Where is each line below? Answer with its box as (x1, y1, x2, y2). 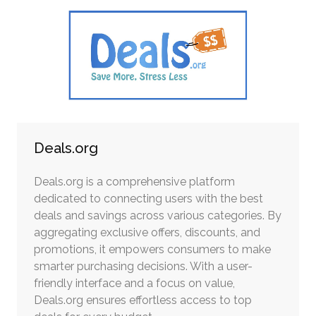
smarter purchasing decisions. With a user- (34, 259, 253, 273)
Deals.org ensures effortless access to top (34, 293, 252, 307)
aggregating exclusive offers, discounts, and (34, 225, 260, 239)
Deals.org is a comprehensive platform (34, 174, 235, 188)
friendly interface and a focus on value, (34, 276, 235, 290)
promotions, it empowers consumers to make (34, 242, 271, 256)
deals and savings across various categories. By (34, 208, 281, 222)
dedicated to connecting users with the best (34, 191, 263, 205)
